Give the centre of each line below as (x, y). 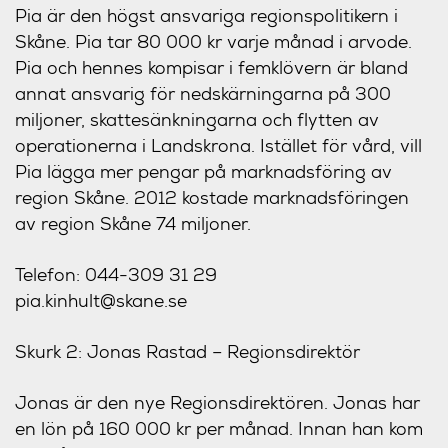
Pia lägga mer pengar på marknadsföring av (203, 171)
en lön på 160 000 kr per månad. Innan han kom (219, 428)
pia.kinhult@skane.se (101, 300)
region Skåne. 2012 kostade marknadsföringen (212, 197)
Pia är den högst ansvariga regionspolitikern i (206, 15)
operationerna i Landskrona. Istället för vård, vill (218, 145)
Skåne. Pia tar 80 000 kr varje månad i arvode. (213, 41)
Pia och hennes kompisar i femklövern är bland (211, 67)
